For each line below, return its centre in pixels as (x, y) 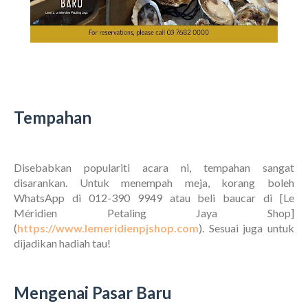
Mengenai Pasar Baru (93, 293)
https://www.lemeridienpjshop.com (108, 228)
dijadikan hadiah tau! (62, 243)
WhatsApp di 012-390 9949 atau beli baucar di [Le (154, 198)
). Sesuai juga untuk (246, 228)
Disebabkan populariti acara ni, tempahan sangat (154, 168)
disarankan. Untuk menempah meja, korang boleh (154, 183)
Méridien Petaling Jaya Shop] (154, 213)
